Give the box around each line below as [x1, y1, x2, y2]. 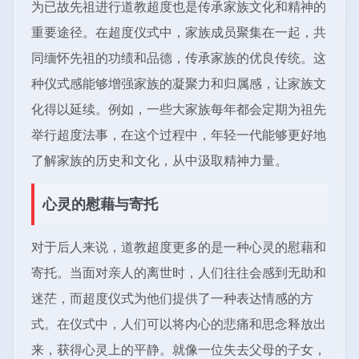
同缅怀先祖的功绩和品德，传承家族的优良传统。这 [30, 50, 326, 65]
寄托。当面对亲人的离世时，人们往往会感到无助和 [30, 265, 326, 280]
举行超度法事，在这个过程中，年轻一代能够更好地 [30, 127, 326, 142]
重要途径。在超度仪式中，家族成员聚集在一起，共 [30, 25, 326, 39]
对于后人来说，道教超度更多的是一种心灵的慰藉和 [30, 240, 326, 254]
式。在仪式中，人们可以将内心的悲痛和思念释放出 [30, 317, 326, 331]
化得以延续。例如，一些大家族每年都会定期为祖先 [30, 102, 326, 116]
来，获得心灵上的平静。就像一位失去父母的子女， [30, 342, 326, 357]
